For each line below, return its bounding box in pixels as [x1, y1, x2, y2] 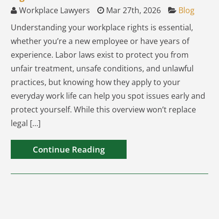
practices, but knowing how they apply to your [11, 77, 181, 88]
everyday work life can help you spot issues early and [11, 90, 206, 101]
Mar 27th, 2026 [104, 5, 161, 16]
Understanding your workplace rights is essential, [11, 22, 194, 33]
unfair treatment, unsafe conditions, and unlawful [11, 63, 194, 74]
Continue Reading [33, 144, 105, 155]
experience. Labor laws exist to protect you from [11, 49, 189, 60]
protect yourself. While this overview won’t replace [11, 104, 197, 115]
